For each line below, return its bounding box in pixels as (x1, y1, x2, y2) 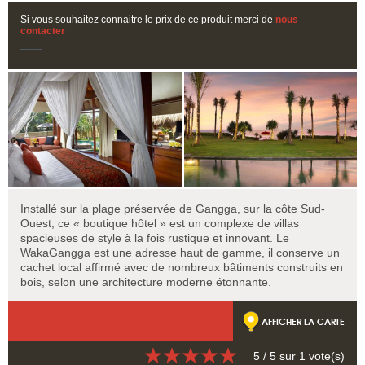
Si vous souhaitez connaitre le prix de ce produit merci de (20, 14, 275, 26)
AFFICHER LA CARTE (262, 313, 345, 328)
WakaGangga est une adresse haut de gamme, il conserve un (20, 245, 340, 259)
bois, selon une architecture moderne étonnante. (20, 275, 271, 288)
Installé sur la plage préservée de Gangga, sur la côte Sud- (20, 201, 325, 215)
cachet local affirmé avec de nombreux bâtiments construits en (20, 260, 343, 274)
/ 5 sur (260, 349, 299, 363)
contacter (20, 25, 65, 37)
